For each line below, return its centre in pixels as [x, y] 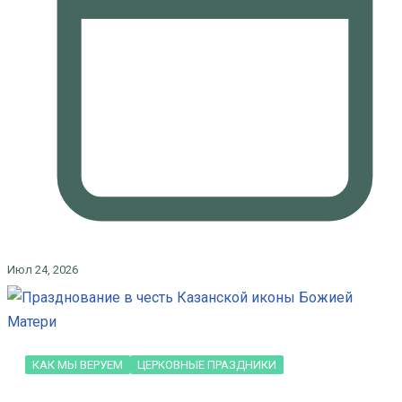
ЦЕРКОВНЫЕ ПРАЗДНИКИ [206, 365]
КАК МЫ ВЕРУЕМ [77, 365]
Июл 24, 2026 [42, 270]
